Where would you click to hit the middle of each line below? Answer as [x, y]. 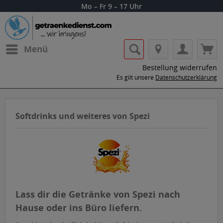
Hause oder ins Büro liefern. [79, 208]
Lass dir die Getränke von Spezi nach [98, 194]
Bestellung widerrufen [180, 67]
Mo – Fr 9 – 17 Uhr [111, 6]
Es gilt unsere [136, 77]
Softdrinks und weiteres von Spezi [83, 116]
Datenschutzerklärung [186, 77]
